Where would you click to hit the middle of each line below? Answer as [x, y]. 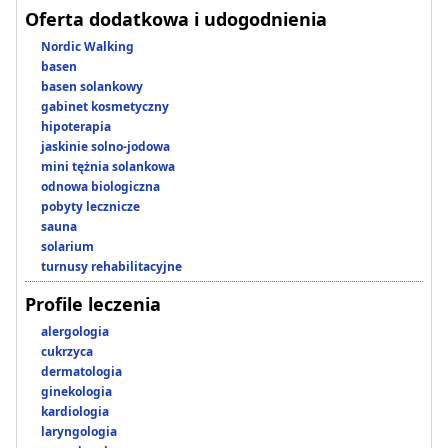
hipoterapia [76, 127]
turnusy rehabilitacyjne [111, 267]
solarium [67, 247]
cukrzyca [67, 352]
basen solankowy [92, 87]
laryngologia [79, 432]
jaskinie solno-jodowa [105, 147]
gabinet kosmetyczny [105, 107]
